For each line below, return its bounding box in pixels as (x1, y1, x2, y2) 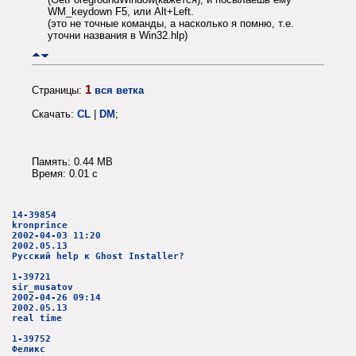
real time (12, 313, 62, 324)
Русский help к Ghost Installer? (12, 251, 184, 262)
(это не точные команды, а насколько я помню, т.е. (48, 17, 294, 30)
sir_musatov (12, 282, 73, 293)
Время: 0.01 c (32, 167, 98, 180)
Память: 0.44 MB (32, 155, 113, 168)
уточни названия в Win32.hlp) (48, 29, 188, 42)
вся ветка (95, 83, 144, 96)
